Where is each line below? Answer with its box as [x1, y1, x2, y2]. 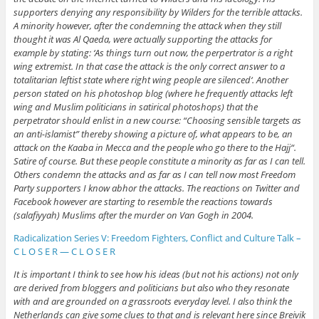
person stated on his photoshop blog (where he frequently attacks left [13, 86, 293, 100]
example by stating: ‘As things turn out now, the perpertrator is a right [13, 46, 293, 59]
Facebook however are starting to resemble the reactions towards [13, 194, 273, 208]
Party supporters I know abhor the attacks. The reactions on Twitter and [13, 181, 300, 194]
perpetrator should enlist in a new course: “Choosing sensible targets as [13, 113, 301, 127]
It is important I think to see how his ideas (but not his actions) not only [13, 267, 298, 281]
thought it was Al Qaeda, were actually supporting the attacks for [13, 32, 272, 46]
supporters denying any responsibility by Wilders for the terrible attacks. [13, 5, 303, 19]
